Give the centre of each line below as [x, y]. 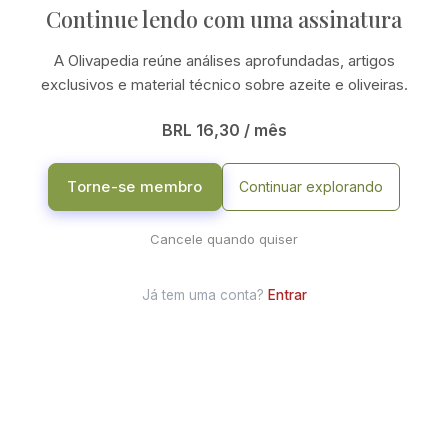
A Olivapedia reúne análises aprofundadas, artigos [224, 60]
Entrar [287, 294]
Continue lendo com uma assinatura [224, 18]
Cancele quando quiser [224, 238]
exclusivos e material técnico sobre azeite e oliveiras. [224, 84]
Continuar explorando [310, 186]
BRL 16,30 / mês [224, 129]
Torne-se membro [135, 187]
